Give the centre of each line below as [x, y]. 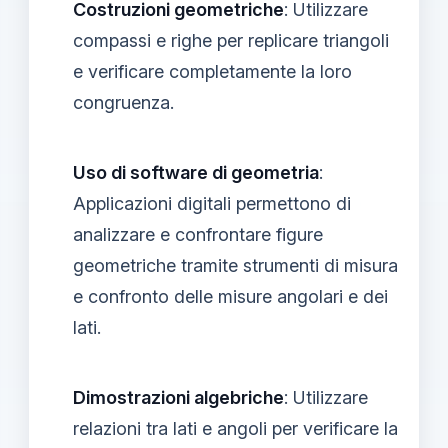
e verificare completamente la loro [212, 71]
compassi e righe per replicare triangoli [231, 40]
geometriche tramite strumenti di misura [235, 265]
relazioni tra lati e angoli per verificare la [235, 428]
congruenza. [123, 102]
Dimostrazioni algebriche [178, 397]
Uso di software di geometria [196, 172]
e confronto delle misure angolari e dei [230, 296]
